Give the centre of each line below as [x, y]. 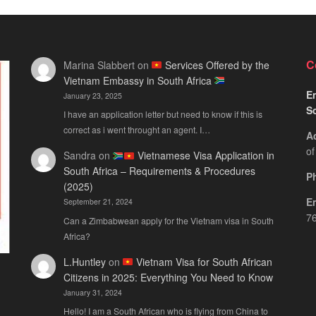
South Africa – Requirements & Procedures [159, 171]
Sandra [79, 156]
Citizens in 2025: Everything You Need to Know [168, 277]
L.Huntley [84, 261]
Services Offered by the [216, 65]
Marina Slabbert [99, 65]
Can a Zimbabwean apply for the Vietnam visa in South [168, 220]
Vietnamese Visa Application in [205, 156]
